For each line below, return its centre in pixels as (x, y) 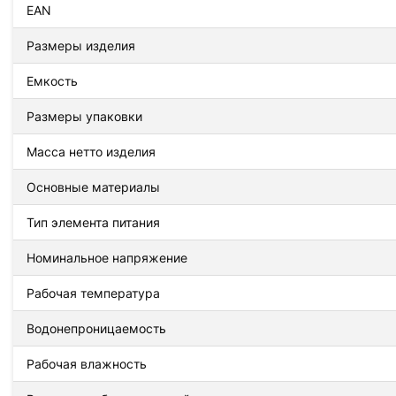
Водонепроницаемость (96, 328)
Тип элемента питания (93, 222)
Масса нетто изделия (91, 151)
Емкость (52, 80)
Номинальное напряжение (107, 257)
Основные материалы (93, 187)
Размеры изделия (81, 45)
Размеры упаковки (84, 116)
